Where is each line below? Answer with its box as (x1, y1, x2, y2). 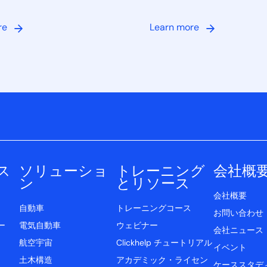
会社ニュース (213, 226, 263, 235)
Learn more (149, 23, 199, 33)
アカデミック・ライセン (116, 256, 208, 265)
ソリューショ (19, 162, 108, 179)
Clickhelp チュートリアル (116, 238, 212, 248)
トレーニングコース (116, 204, 191, 213)
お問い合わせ (213, 209, 263, 218)
